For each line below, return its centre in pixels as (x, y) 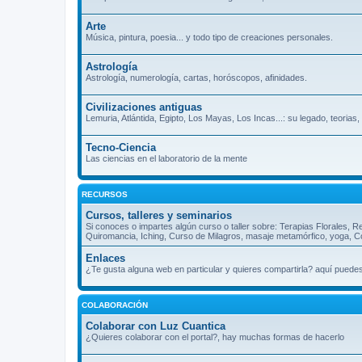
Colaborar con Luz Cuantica (156, 326)
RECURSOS (105, 194)
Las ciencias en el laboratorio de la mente (166, 158)
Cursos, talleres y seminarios (159, 215)
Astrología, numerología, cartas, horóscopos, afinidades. (196, 77)
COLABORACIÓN (115, 305)
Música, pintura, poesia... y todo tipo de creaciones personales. (209, 37)
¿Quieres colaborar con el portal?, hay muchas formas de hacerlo (215, 337)
